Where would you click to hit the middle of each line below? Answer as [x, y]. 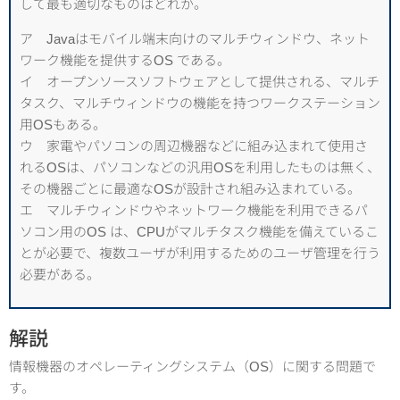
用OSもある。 [63, 124]
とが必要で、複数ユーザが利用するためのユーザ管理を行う [200, 253]
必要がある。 [60, 274]
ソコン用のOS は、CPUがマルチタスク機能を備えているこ [199, 231]
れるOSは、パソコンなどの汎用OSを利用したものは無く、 [200, 167]
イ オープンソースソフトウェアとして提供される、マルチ [200, 81]
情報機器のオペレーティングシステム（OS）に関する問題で [192, 367]
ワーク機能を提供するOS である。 [125, 60]
